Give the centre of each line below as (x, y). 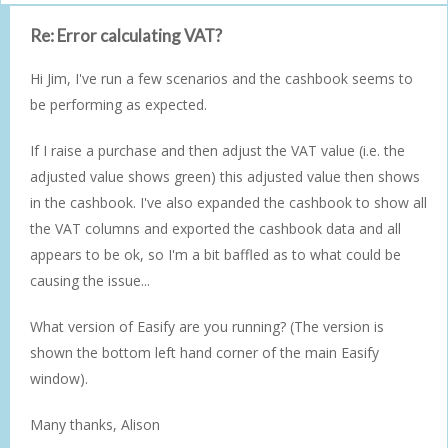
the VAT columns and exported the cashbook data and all (215, 228)
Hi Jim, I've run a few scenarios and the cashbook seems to (221, 78)
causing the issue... (90, 280)
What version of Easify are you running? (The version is (207, 326)
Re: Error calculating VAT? (126, 35)
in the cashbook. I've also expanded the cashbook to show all (228, 202)
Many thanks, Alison (95, 424)
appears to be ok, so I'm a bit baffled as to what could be (215, 254)
